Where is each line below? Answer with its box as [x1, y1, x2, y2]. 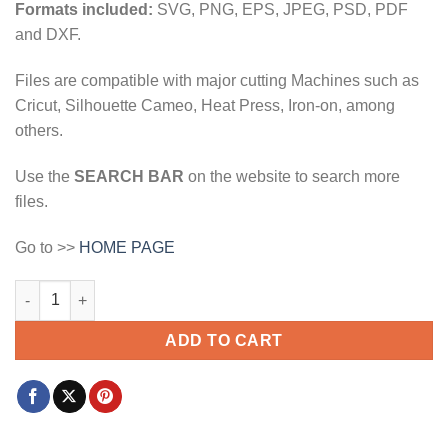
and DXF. [15, 26, 81, 44]
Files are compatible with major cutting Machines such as [15, 72, 419, 90]
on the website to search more [184, 167, 400, 185]
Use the [15, 167, 74, 185]
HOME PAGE [79, 238, 175, 256]
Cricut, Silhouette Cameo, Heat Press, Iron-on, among [15, 97, 395, 115]
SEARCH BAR [74, 167, 184, 185]
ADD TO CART [165, 331, 283, 349]
